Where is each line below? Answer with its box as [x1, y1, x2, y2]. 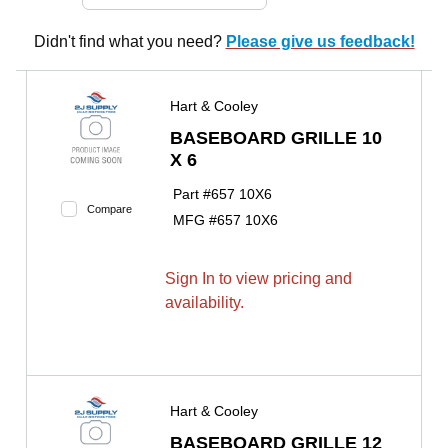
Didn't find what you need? [33, 33, 226, 51]
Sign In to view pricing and [165, 270, 352, 288]
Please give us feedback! [225, 33, 415, 51]
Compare [86, 203, 132, 216]
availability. [165, 294, 244, 312]
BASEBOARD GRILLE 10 [170, 128, 382, 149]
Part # [172, 185, 211, 202]
